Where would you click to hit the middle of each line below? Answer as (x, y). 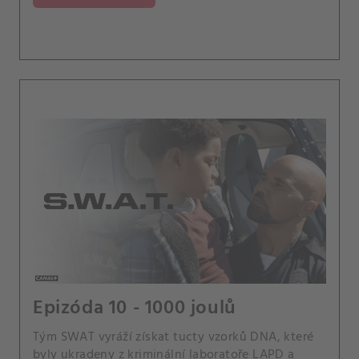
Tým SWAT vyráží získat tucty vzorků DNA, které (173, 337)
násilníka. (60, 15)
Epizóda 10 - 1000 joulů (135, 308)
